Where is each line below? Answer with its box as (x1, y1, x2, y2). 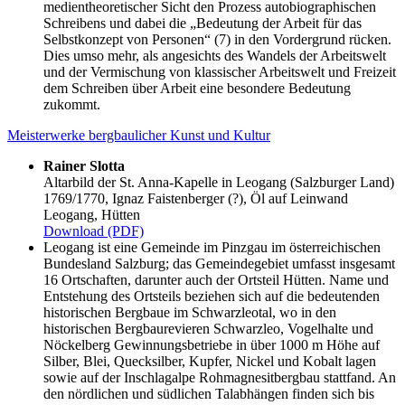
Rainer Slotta (43, 158, 125, 174)
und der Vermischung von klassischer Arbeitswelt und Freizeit (43, 64, 396, 80)
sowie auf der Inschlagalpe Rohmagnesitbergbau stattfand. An (43, 370, 396, 386)
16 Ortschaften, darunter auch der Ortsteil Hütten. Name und (43, 272, 389, 288)
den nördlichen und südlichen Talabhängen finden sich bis (43, 386, 374, 402)
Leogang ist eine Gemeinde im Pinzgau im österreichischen (43, 240, 381, 256)
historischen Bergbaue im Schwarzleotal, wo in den (43, 305, 336, 321)
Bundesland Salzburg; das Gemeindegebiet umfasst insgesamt (43, 256, 395, 272)
